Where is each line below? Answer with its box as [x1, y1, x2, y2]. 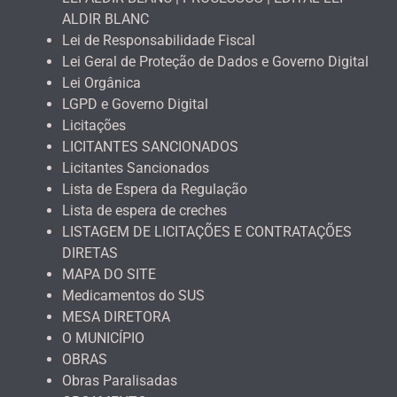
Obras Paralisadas [62, 371, 177, 389]
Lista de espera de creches [62, 201, 227, 219]
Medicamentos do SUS [62, 286, 205, 304]
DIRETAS [62, 244, 118, 261]
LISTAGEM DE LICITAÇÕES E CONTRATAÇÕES [62, 222, 352, 240]
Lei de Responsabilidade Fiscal [62, 31, 255, 49]
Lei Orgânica [62, 74, 141, 91]
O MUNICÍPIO [62, 329, 144, 346]
